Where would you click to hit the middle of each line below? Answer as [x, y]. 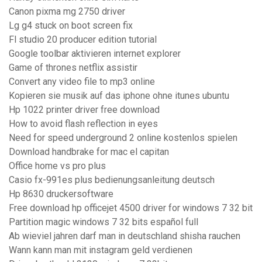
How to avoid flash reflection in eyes [83, 124]
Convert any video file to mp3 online [82, 82]
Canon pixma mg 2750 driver [67, 12]
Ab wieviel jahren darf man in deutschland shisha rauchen [125, 236]
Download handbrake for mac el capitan [89, 152]
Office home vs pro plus [57, 166]
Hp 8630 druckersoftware [61, 194]
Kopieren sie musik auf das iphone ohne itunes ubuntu [119, 96]
